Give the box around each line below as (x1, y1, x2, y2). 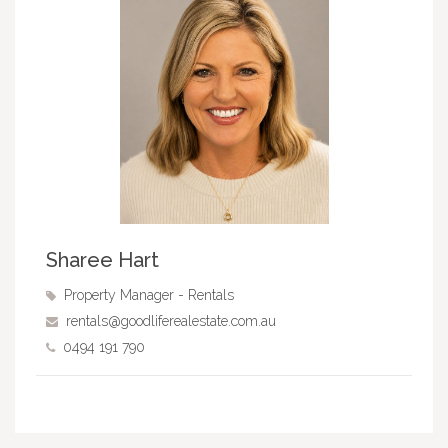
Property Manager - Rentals (63, 286, 234, 303)
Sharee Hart (45, 247, 159, 272)
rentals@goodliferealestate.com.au (65, 312, 276, 329)
